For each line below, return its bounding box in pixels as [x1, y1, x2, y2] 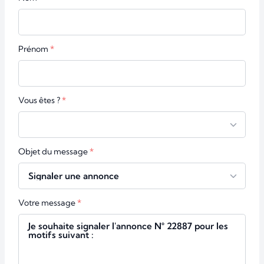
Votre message [18, 197, 75, 208]
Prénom [18, 44, 48, 54]
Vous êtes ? [18, 95, 60, 105]
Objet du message [18, 146, 88, 157]
